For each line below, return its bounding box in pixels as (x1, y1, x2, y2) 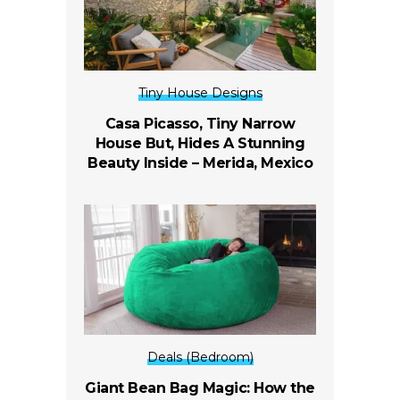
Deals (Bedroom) (146, 349, 254, 366)
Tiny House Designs (137, 84, 262, 101)
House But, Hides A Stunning (95, 134, 305, 152)
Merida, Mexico (203, 154, 312, 171)
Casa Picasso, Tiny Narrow (104, 114, 296, 132)
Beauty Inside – (87, 154, 203, 171)
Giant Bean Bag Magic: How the (85, 379, 315, 397)
